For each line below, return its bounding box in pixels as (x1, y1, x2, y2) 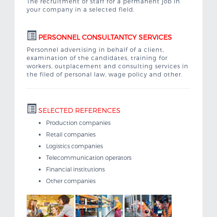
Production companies (46, 119, 110, 126)
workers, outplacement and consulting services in (27, 62, 188, 69)
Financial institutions (46, 165, 105, 172)
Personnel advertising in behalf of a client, (27, 46, 164, 53)
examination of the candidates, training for (27, 54, 168, 61)
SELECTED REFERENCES (38, 106, 121, 114)
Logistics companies (46, 142, 103, 149)
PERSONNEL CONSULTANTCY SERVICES (38, 32, 172, 41)
